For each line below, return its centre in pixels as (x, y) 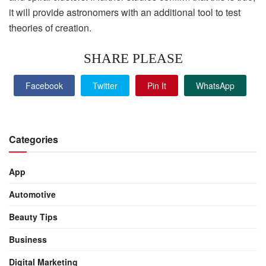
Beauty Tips (33, 217)
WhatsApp (215, 86)
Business (28, 240)
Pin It (157, 86)
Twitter (105, 86)
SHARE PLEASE (133, 58)
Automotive (32, 194)
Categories (34, 140)
